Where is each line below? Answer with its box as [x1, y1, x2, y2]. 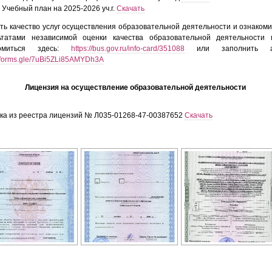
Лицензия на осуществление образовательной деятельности [25, 83, 246, 92]
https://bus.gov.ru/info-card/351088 [71, 44, 185, 53]
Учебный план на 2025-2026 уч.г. [2, 4, 117, 13]
